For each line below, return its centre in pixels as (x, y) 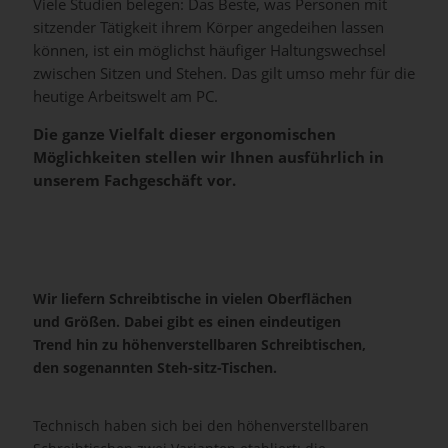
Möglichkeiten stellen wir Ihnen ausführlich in (208, 157)
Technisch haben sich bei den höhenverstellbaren (201, 425)
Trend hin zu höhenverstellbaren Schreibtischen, (199, 344)
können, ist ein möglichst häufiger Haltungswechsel (209, 50)
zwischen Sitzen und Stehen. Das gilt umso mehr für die (224, 73)
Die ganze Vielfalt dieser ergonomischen (184, 134)
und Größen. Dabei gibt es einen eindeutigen (187, 321)
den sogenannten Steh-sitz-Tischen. (155, 367)
